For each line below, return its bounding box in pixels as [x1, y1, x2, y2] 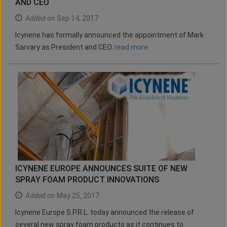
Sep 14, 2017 [55, 14, 98, 23]
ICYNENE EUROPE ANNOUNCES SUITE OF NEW [15, 164, 187, 174]
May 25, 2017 [55, 192, 99, 200]
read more [115, 43, 148, 52]
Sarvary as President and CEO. [15, 43, 115, 52]
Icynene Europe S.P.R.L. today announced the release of [15, 208, 194, 217]
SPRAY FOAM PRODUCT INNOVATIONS [15, 175, 159, 185]
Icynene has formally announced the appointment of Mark [15, 31, 204, 40]
